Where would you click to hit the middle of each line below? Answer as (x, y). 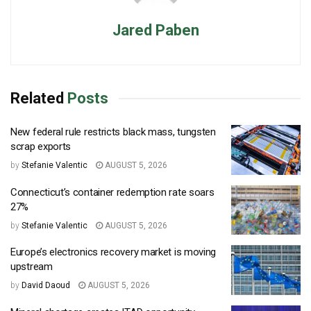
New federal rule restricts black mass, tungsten (113, 132)
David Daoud (46, 286)
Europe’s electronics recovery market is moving (114, 252)
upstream (32, 267)
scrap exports (41, 147)
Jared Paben (155, 31)
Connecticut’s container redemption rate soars (112, 192)
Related (37, 99)
